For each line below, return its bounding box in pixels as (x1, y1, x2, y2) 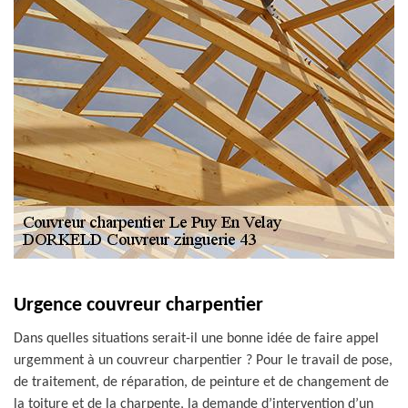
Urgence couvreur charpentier (14, 295, 263, 316)
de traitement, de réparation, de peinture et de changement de (14, 375, 389, 390)
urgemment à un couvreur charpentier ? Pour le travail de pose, (14, 353, 393, 368)
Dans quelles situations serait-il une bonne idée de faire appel (14, 331, 379, 346)
